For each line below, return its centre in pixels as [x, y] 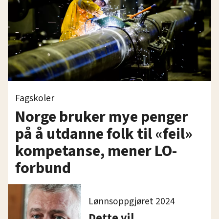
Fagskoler [35, 98]
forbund [43, 168]
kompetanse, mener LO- [96, 151]
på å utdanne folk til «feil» [104, 134]
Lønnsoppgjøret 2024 [132, 201]
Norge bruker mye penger [102, 117]
